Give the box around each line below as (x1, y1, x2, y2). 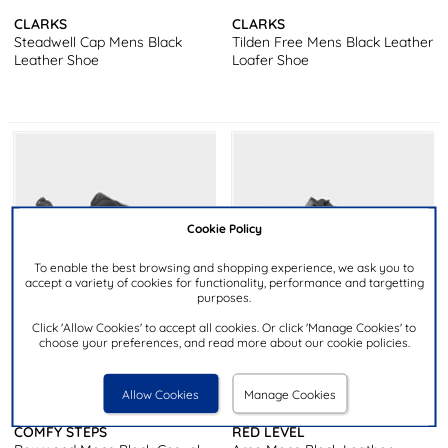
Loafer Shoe (232, 50, 310, 69)
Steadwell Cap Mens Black (14, 32, 183, 51)
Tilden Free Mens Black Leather (232, 32, 434, 51)
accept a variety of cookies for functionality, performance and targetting (24, 274, 424, 289)
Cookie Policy (186, 220, 262, 235)
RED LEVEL (232, 423, 306, 442)
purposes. (197, 289, 251, 304)
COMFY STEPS (14, 423, 108, 442)
